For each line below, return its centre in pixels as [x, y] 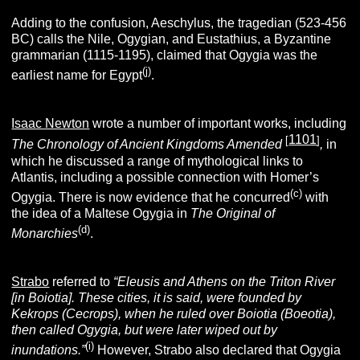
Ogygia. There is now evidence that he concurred [151, 197]
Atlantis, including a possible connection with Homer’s [166, 177]
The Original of [233, 213]
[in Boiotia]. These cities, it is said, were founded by [157, 298]
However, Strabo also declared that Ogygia [218, 350]
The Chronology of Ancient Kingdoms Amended [149, 145]
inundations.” [49, 350]
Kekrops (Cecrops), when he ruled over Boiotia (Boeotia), [174, 314]
